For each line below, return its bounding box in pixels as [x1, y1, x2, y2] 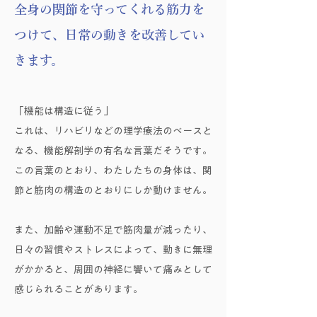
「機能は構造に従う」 [14, 106, 113, 117]
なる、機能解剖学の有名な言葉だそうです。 [14, 146, 212, 156]
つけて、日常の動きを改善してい [14, 28, 204, 42]
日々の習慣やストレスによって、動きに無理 [14, 245, 212, 255]
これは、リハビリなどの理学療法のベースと [14, 126, 212, 137]
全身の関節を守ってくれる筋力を [14, 3, 204, 16]
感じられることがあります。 [14, 284, 143, 295]
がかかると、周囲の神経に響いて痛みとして [14, 265, 212, 275]
